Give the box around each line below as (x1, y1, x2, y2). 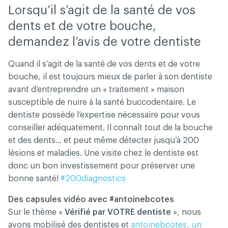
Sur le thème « (8, 208, 65, 216)
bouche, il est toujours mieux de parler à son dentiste (8, 73, 212, 81)
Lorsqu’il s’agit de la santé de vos (8, 4, 195, 16)
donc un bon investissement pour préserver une (8, 162, 195, 170)
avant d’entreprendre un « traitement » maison (8, 85, 184, 94)
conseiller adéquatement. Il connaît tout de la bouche (8, 124, 213, 132)
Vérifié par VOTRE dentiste (65, 208, 171, 216)
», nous (171, 208, 201, 216)
